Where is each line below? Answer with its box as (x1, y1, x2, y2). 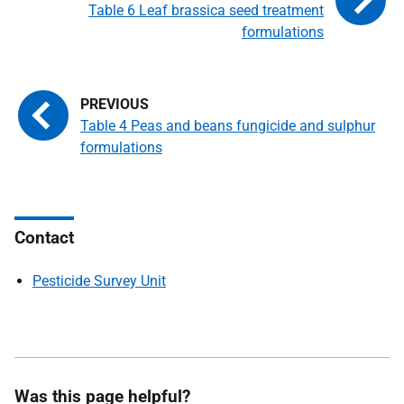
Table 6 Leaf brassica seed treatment (88, 2, 324, 19)
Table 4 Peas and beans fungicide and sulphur (80, 117, 375, 134)
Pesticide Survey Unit (32, 272, 166, 289)
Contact (14, 227, 74, 248)
